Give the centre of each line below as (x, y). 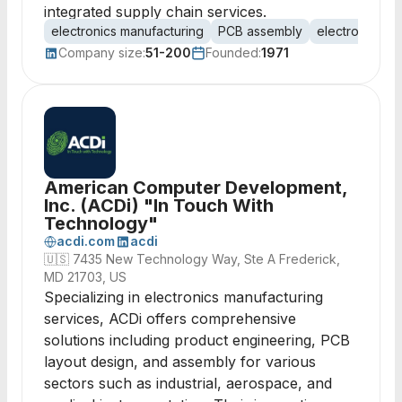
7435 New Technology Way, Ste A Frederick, (206, 259)
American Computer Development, (196, 188)
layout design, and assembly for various (180, 362)
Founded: (233, 52)
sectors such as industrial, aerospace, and (188, 383)
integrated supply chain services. (155, 12)
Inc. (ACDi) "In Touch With (159, 205)
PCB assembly (260, 31)
